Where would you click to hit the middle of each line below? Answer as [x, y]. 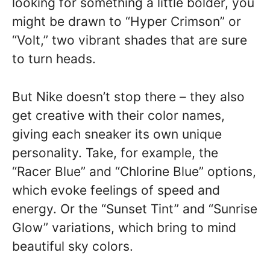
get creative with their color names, [118, 115]
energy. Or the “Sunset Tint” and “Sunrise [135, 209]
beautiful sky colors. [73, 246]
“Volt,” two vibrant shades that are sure [130, 40]
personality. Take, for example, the [115, 152]
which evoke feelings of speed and [116, 190]
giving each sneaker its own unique [117, 134]
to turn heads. [54, 59]
